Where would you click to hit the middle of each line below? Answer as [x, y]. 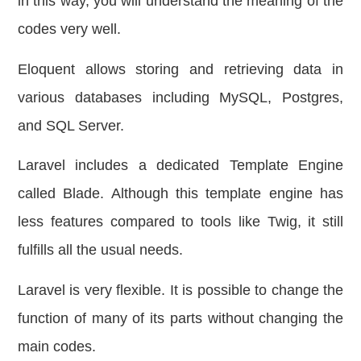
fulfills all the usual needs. [100, 250]
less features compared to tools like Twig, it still [180, 222]
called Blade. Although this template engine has [180, 194]
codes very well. [69, 29]
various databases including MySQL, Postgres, [180, 97]
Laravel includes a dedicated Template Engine [180, 166]
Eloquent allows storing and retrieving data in [180, 69]
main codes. [57, 346]
